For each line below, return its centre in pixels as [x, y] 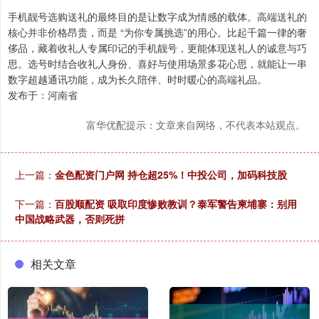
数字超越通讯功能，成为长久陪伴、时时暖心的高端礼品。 [137, 79]
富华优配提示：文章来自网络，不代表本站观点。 [196, 124]
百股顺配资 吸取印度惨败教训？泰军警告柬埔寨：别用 [176, 203]
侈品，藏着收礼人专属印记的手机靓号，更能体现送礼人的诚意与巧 [157, 47]
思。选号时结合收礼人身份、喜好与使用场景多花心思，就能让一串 [157, 63]
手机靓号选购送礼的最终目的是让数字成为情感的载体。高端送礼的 [157, 16]
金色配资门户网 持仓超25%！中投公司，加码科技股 [171, 174]
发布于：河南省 [43, 94]
